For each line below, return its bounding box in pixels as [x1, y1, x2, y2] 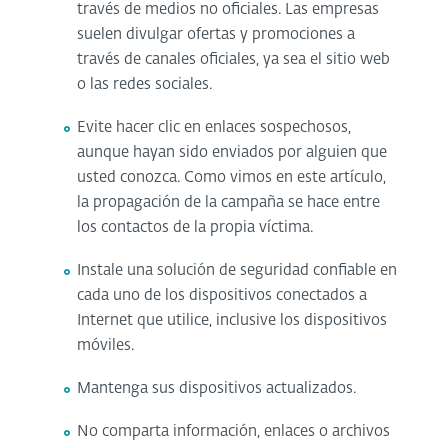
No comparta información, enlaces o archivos [77, 423, 391, 439]
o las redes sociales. [77, 76, 213, 92]
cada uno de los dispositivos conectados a [77, 287, 368, 303]
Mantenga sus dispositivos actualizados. [77, 380, 357, 396]
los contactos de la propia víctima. [77, 219, 314, 235]
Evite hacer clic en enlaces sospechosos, [77, 119, 352, 135]
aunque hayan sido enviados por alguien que [77, 144, 388, 160]
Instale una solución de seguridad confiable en [77, 262, 398, 278]
